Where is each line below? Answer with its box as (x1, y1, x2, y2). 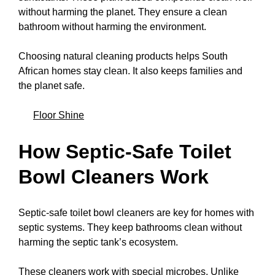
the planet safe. (18, 80, 85, 91)
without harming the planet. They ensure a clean (18, 7, 227, 18)
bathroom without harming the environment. (18, 21, 206, 33)
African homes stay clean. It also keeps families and (18, 66, 242, 77)
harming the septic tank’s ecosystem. (18, 237, 178, 248)
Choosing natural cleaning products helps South (18, 51, 228, 62)
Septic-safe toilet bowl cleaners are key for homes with (18, 207, 254, 219)
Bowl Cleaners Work (18, 165, 209, 188)
